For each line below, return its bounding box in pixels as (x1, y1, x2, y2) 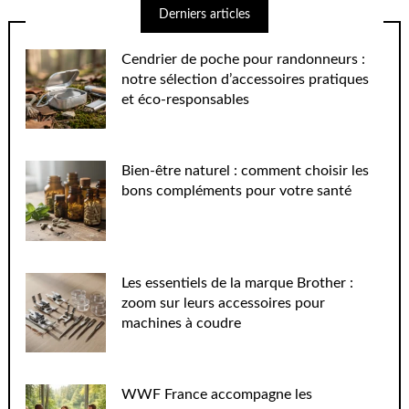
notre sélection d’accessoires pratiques (121, 71, 370, 87)
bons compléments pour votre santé (121, 184, 352, 199)
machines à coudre (121, 315, 242, 330)
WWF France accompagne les (121, 387, 313, 403)
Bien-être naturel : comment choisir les (121, 163, 370, 179)
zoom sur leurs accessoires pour (121, 295, 326, 310)
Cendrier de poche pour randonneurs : (121, 51, 366, 67)
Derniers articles (159, 8, 250, 22)
